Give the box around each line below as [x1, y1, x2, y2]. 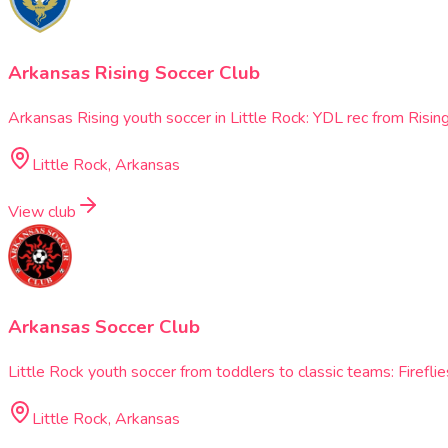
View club [8, 200, 76, 223]
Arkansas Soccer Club [8, 314, 200, 341]
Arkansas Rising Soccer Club [8, 59, 260, 86]
